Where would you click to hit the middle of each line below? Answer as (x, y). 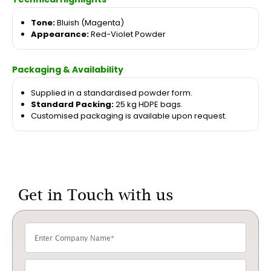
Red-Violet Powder (127, 34)
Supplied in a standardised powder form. (112, 93)
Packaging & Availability (68, 70)
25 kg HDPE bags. (148, 105)
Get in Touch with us (96, 195)
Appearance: (60, 34)
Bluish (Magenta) (90, 23)
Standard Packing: (72, 105)
